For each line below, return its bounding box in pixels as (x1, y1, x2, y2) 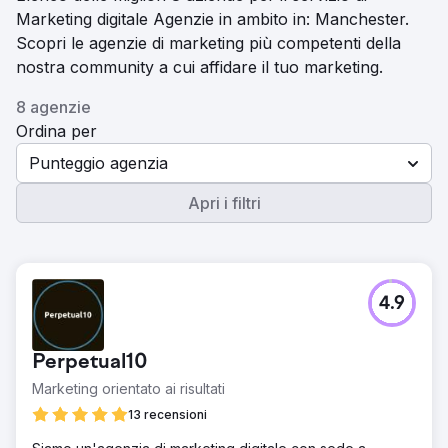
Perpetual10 (32, 352, 148, 374)
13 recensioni (128, 407, 207, 422)
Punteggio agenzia (29, 153, 168, 173)
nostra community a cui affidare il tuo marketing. (16, 57, 383, 77)
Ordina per (16, 121, 97, 141)
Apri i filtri (187, 193, 261, 213)
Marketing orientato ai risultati (32, 380, 225, 397)
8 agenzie (16, 97, 91, 117)
